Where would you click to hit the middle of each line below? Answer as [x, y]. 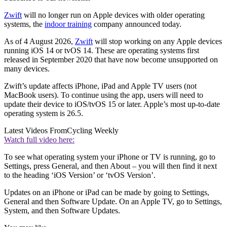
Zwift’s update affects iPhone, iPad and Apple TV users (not [100, 86]
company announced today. [137, 24]
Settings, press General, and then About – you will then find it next [110, 166]
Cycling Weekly [93, 130]
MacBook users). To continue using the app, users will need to [104, 95]
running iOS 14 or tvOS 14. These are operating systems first [102, 50]
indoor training [68, 24]
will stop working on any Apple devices [157, 41]
